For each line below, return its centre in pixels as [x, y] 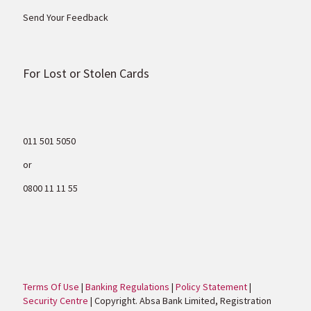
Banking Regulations [128, 287]
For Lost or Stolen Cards [86, 74]
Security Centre [56, 301]
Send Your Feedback [66, 18]
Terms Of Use [51, 287]
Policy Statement [212, 287]
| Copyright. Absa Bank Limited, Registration [180, 301]
